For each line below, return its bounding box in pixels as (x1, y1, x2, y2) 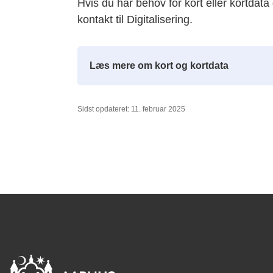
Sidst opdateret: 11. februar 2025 (77, 105, 185, 113)
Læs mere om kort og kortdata (89, 60, 229, 71)
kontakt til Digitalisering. (77, 13, 193, 26)
